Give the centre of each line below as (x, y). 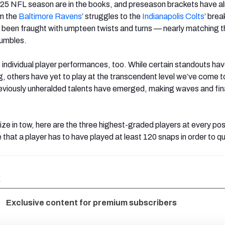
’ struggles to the (112, 16)
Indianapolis (163, 16)
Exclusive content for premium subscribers (91, 203)
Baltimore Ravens (50, 16)
